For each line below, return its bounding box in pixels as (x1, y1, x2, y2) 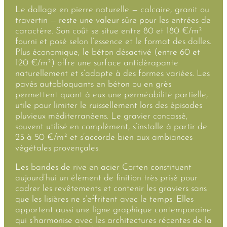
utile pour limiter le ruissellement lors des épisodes (15, 101, 202, 110)
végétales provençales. (15, 143, 100, 153)
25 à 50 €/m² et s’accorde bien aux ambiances (15, 133, 193, 142)
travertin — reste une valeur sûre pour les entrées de (15, 16, 211, 25)
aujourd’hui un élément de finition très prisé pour (15, 174, 198, 183)
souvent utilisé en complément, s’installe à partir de (15, 122, 207, 131)
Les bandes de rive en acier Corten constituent (15, 163, 192, 172)
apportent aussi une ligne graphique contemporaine (15, 206, 211, 215)
